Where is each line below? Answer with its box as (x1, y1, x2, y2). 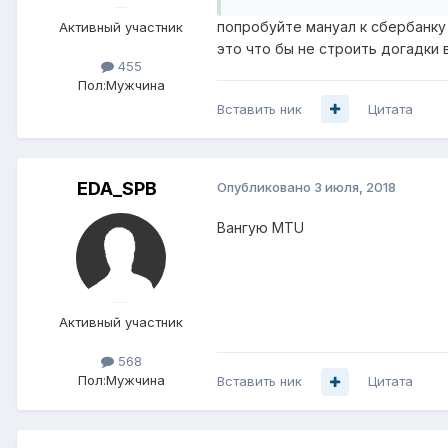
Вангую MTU (217, 218, 304, 236)
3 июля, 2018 (314, 178, 396, 195)
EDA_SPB (77, 177, 157, 199)
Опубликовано (217, 178, 314, 195)
